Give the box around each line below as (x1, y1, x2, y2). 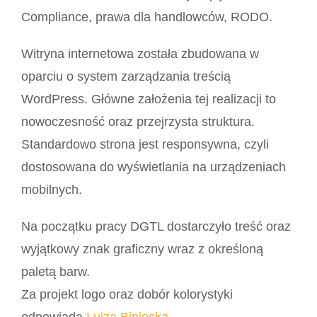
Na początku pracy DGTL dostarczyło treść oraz (21, 219, 291, 234)
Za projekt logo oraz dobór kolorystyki (21, 287, 233, 302)
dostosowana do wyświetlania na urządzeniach (21, 160, 286, 175)
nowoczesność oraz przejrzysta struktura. (21, 115, 255, 129)
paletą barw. (21, 265, 90, 279)
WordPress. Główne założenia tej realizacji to (21, 92, 276, 107)
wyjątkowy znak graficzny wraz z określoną (21, 242, 263, 257)
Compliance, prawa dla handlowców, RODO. (21, 10, 272, 25)
